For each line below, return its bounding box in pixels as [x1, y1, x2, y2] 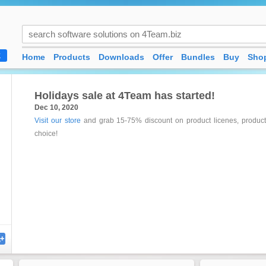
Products [53, 52, 90, 62]
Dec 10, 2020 [34, 103, 78, 112]
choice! [34, 129, 58, 138]
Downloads [99, 52, 144, 62]
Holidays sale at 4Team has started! [34, 90, 215, 102]
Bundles [181, 52, 215, 62]
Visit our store [34, 116, 81, 125]
